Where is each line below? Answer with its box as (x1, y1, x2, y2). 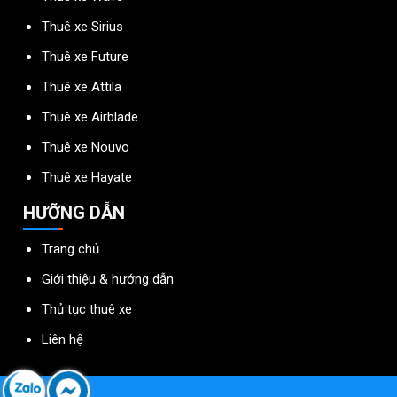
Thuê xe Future (42, 49, 129, 65)
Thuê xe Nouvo (42, 139, 130, 155)
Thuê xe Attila (42, 79, 122, 95)
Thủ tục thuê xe (42, 301, 133, 317)
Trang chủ (42, 241, 100, 257)
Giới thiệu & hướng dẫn (42, 271, 175, 287)
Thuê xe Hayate (42, 169, 133, 185)
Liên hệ (42, 331, 84, 347)
